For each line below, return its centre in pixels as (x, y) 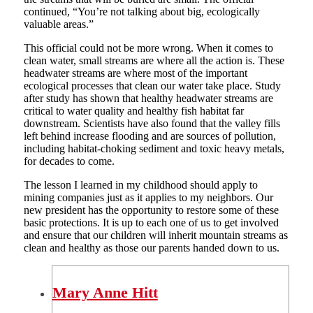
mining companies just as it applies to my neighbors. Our (148, 198)
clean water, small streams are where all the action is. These (154, 61)
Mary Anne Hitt (105, 292)
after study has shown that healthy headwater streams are (148, 99)
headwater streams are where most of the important (135, 73)
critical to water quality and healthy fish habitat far (133, 111)
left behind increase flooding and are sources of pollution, (150, 136)
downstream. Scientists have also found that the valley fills (152, 124)
